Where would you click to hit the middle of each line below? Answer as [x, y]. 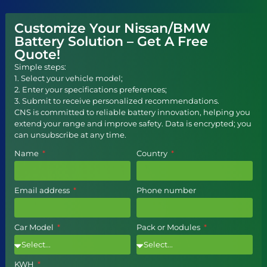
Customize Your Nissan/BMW [112, 29]
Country [153, 153]
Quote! [37, 55]
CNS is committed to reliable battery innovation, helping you [132, 112]
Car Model [35, 227]
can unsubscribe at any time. [70, 135]
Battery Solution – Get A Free [111, 42]
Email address [43, 190]
